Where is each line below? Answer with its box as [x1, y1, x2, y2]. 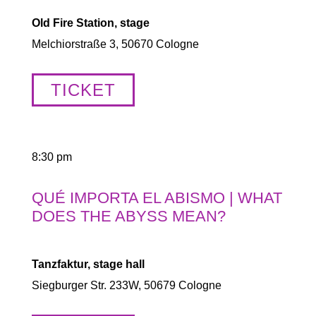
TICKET [50, 80, 116, 99]
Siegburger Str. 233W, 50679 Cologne [31, 279, 221, 291]
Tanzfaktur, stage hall [31, 258, 145, 270]
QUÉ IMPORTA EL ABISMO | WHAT [31, 189, 282, 207]
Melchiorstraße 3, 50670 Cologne [31, 38, 199, 50]
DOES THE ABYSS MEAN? [31, 207, 226, 225]
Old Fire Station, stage [31, 17, 150, 29]
